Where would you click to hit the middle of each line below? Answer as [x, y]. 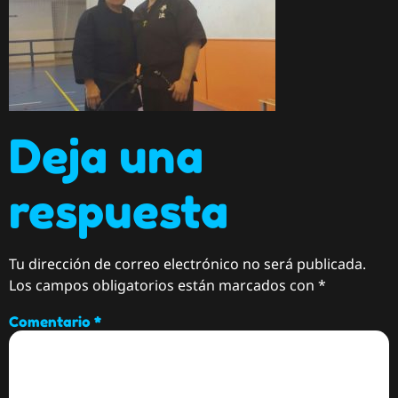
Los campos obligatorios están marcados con [163, 286]
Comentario [52, 321]
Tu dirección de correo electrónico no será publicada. [187, 264]
